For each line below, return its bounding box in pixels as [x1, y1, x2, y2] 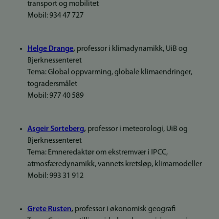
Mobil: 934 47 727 [27, 12, 84, 20]
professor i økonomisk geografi [75, 205, 175, 213]
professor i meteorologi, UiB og [86, 125, 188, 133]
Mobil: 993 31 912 [27, 172, 84, 180]
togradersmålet [27, 80, 77, 88]
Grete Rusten [27, 205, 71, 213]
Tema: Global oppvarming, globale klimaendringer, [27, 68, 192, 76]
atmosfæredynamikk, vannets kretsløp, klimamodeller [27, 160, 202, 168]
